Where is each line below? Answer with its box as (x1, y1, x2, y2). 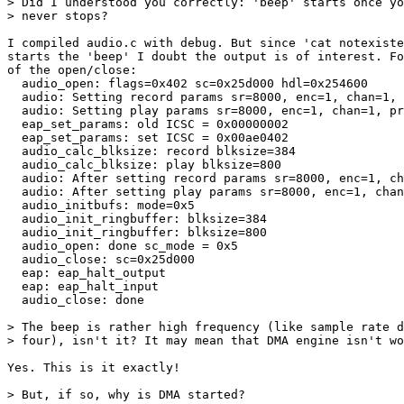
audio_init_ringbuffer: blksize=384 (7, 212, 267, 225)
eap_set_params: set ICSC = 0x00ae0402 (7, 131, 289, 144)
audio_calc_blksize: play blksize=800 (7, 158, 281, 171)
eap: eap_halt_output (7, 266, 166, 280)
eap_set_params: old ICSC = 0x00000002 (7, 117, 289, 131)
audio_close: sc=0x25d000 (7, 252, 195, 266)
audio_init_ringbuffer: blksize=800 (7, 225, 267, 239)
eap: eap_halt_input (7, 280, 159, 293)
